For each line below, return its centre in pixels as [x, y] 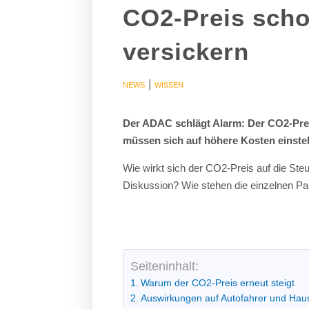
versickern [186, 51]
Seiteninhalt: [165, 266]
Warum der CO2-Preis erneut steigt [218, 283]
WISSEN [169, 84]
